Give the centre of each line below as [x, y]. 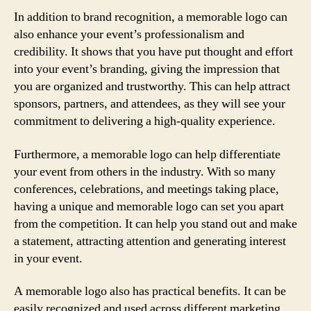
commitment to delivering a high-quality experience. [145, 121]
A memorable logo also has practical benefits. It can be [150, 291]
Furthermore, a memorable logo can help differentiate [147, 154]
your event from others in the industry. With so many [145, 171]
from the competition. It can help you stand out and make [155, 224]
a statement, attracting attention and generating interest [150, 241]
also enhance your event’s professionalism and [129, 34]
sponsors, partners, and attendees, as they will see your [150, 104]
